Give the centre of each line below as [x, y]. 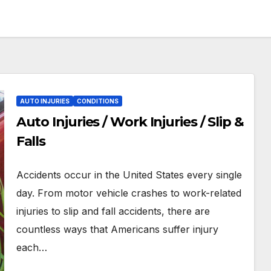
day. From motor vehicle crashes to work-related [129, 193]
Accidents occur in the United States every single [129, 175]
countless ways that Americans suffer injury [117, 229]
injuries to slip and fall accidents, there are [113, 211]
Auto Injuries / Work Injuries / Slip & [130, 122]
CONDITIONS [97, 101]
